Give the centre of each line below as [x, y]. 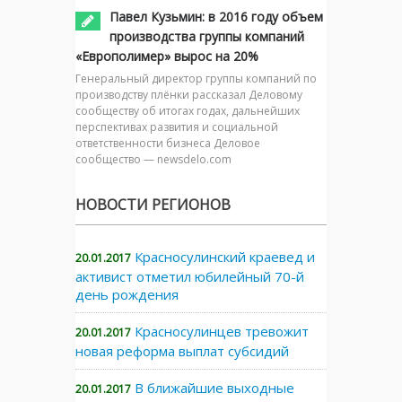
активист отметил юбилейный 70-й [190, 276]
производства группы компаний [207, 36]
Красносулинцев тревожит [222, 331]
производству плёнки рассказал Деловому [189, 94]
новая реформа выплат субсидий [182, 350]
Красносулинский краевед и [225, 256]
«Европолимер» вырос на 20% [167, 56]
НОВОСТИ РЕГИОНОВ [153, 204]
